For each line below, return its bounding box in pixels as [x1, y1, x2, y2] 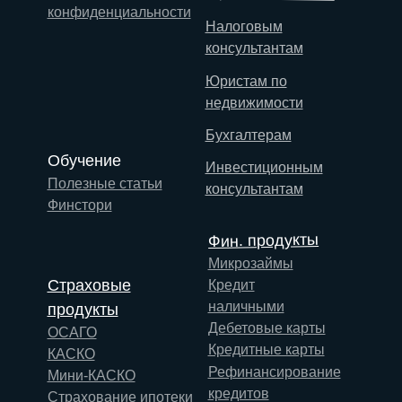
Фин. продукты [207, 230, 319, 250]
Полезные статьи [47, 175, 162, 191]
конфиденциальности [47, 4, 191, 20]
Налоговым [205, 18, 283, 34]
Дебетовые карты [207, 319, 326, 336]
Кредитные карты [207, 341, 325, 357]
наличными [207, 298, 284, 314]
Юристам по [205, 73, 287, 89]
